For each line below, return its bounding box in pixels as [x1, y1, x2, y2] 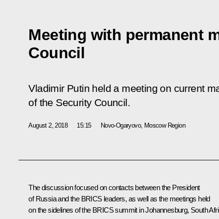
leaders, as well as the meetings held [102, 194, 210, 203]
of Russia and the [28, 194, 81, 203]
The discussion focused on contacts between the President [28, 183, 200, 192]
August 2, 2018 [28, 121, 67, 129]
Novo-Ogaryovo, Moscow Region [100, 121, 186, 129]
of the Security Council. [28, 96, 130, 109]
